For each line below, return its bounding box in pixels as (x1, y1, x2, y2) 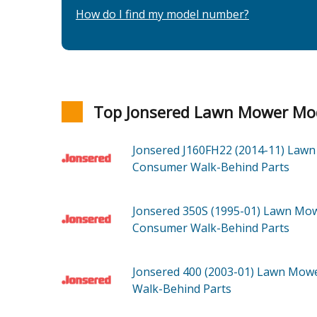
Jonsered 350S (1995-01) (132, 203, 263, 219)
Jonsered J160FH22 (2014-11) (132, 142, 287, 158)
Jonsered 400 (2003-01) (132, 264, 257, 280)
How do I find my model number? (76, 6, 249, 23)
